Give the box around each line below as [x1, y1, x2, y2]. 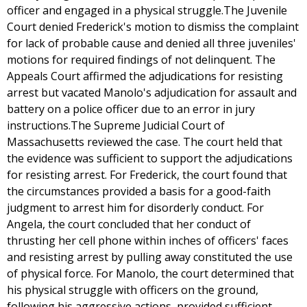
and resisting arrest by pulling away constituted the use [7, 249, 293, 265]
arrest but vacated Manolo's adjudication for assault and [7, 85, 297, 100]
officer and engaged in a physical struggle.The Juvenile [7, 3, 287, 18]
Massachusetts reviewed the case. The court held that [7, 134, 282, 149]
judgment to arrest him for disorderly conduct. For [7, 200, 264, 215]
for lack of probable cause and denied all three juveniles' [7, 36, 296, 51]
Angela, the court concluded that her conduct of [7, 217, 251, 232]
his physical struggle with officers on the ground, [7, 282, 258, 297]
